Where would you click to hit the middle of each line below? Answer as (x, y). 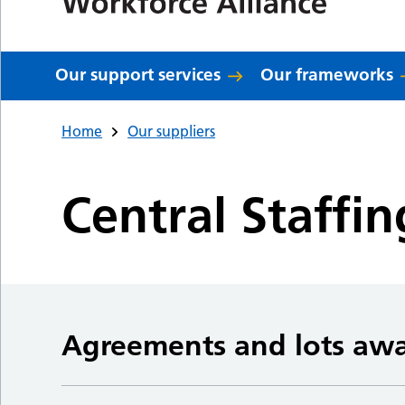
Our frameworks (327, 75)
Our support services (138, 75)
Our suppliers (172, 131)
